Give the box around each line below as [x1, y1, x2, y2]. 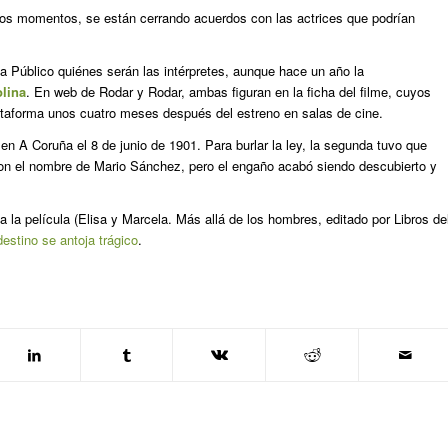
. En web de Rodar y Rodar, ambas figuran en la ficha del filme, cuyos [26, 82, 431, 102]
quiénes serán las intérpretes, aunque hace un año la [54, 61, 364, 81]
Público [11, 61, 54, 81]
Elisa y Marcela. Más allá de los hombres [78, 209, 318, 229]
